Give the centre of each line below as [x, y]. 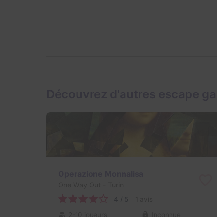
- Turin [112, 185]
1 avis [144, 199]
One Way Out [79, 185]
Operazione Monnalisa [101, 174]
